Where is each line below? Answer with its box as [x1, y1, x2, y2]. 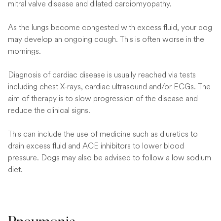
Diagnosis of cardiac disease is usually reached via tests [8, 69, 196, 80]
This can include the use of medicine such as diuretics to [8, 128, 198, 140]
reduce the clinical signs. [8, 105, 90, 116]
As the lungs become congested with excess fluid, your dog [8, 22, 212, 33]
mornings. [8, 45, 41, 57]
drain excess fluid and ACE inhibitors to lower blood [8, 140, 184, 151]
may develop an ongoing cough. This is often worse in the [8, 34, 204, 45]
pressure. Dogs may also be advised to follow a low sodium [8, 152, 211, 163]
